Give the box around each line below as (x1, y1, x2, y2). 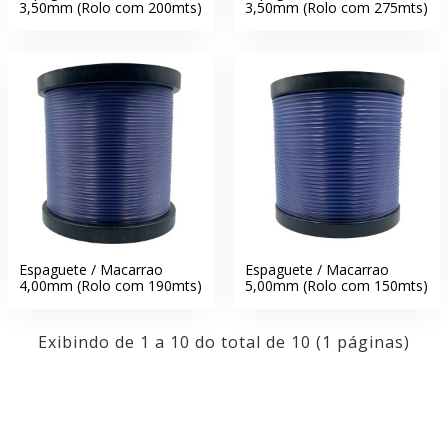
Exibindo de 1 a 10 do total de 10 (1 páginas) (38, 330, 410, 353)
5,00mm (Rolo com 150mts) (244, 275, 428, 295)
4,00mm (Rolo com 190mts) (19, 275, 202, 295)
